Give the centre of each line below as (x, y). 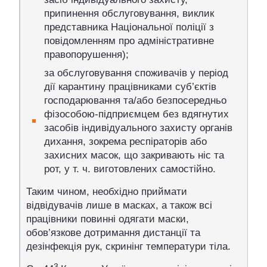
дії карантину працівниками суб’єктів (130, 86)
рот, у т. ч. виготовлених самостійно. (130, 169)
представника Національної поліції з (129, 27)
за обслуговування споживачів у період (136, 73)
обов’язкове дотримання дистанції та (113, 232)
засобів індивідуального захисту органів (138, 128)
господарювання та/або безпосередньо (135, 100)
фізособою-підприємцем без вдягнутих (136, 114)
